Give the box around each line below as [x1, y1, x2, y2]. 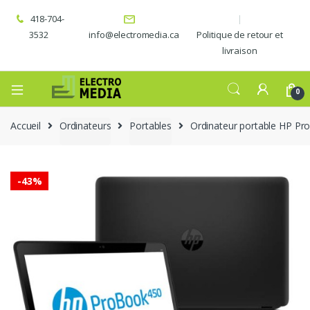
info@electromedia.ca [89, 28, 179, 42]
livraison [221, 44, 257, 57]
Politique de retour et [196, 28, 283, 42]
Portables [129, 119, 172, 133]
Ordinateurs [59, 119, 111, 133]
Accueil [10, 119, 42, 133]
